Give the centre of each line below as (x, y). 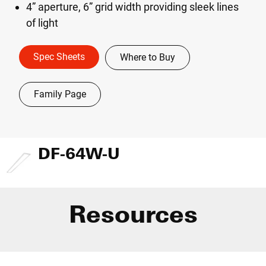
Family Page (60, 94)
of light (42, 23)
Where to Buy (148, 57)
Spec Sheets (59, 57)
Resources (133, 214)
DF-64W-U (79, 153)
